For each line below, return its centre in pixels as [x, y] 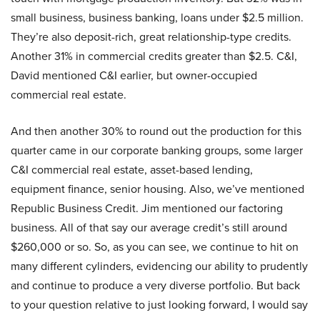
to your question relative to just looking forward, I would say [159, 305]
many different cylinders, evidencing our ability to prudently [159, 266]
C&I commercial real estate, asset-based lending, [132, 170]
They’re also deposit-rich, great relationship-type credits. [151, 37]
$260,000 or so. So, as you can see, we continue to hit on [155, 247]
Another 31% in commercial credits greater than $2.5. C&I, [154, 56]
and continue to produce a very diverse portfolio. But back [155, 286]
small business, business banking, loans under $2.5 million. [157, 18]
